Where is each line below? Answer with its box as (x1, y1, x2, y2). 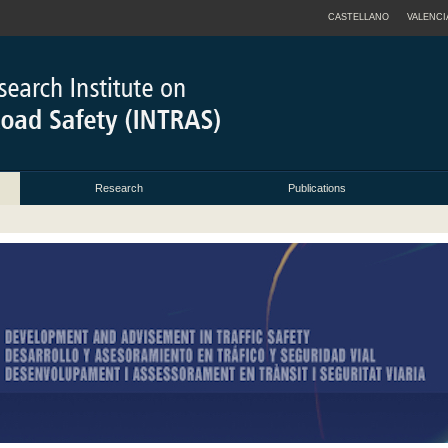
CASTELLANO (328, 12, 389, 22)
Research (95, 182, 143, 195)
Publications (288, 182, 346, 195)
